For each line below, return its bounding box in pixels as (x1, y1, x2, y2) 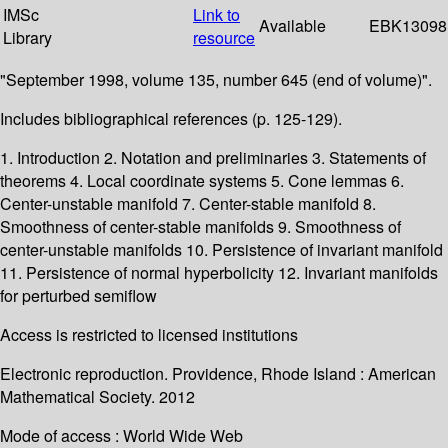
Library (3, 26, 52, 50)
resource (193, 26, 255, 50)
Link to (193, 3, 240, 27)
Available (259, 14, 326, 38)
